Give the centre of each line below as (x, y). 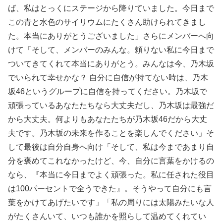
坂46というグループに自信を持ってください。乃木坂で (108, 91)
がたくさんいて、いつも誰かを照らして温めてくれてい (107, 216)
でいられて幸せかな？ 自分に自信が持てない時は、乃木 (108, 77)
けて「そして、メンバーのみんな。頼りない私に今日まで (111, 50)
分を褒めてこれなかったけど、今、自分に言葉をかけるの (111, 161)
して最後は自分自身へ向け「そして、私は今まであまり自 (111, 147)
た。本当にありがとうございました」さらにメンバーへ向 (111, 36)
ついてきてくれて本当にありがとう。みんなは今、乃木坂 (111, 63)
